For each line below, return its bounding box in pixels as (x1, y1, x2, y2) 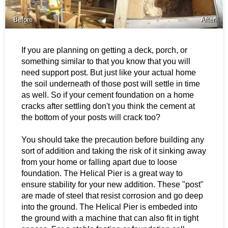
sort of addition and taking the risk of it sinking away (21, 146, 206, 155)
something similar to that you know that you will (21, 56, 190, 66)
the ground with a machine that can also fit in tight (21, 213, 198, 222)
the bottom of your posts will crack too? (21, 112, 160, 122)
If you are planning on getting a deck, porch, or (21, 45, 187, 54)
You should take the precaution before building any (21, 135, 204, 144)
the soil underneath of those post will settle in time (21, 79, 200, 88)
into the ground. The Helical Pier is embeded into (21, 202, 197, 211)
